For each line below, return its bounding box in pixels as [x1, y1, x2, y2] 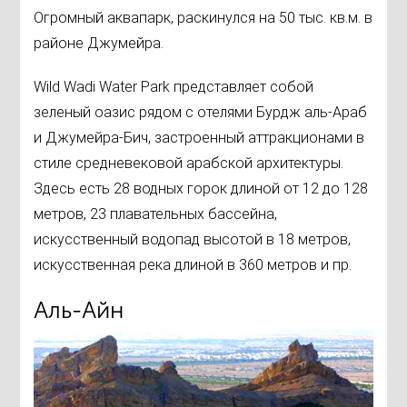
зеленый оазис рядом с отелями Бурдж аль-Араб [34, 104, 368, 122]
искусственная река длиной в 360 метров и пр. [34, 256, 352, 274]
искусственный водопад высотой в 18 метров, [34, 231, 352, 249]
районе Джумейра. [34, 35, 164, 53]
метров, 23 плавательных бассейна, [34, 205, 278, 223]
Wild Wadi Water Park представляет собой [34, 78, 314, 96]
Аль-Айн [34, 296, 124, 325]
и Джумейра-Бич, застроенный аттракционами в [34, 129, 365, 147]
